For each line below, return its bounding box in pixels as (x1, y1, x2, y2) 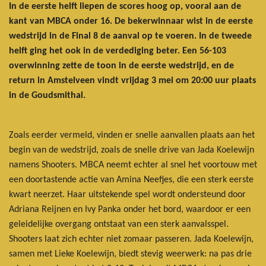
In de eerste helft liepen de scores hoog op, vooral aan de (9, 1, 241, 11)
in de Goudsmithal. (9, 90, 85, 100)
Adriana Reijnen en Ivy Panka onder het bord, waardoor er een (9, 204, 251, 214)
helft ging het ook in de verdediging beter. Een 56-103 (9, 46, 226, 56)
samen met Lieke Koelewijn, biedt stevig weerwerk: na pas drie (9, 249, 252, 259)
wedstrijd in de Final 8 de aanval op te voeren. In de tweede (9, 31, 252, 41)
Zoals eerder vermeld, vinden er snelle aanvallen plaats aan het (9, 130, 255, 140)
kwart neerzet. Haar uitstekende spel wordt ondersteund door (9, 189, 246, 199)
